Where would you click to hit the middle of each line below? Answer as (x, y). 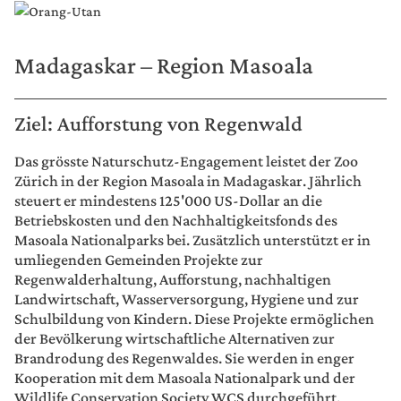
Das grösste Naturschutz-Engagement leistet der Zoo (186, 161)
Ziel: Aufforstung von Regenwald (158, 123)
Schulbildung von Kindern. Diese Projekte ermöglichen (194, 318)
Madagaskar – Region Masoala (164, 65)
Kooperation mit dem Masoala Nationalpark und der (185, 377)
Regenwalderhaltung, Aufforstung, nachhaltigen (173, 279)
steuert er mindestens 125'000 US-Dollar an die (168, 200)
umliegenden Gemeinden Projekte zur (139, 259)
